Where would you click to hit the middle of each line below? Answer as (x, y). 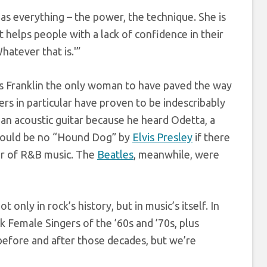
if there (211, 137)
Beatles (115, 154)
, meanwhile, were (176, 154)
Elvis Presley (162, 137)
